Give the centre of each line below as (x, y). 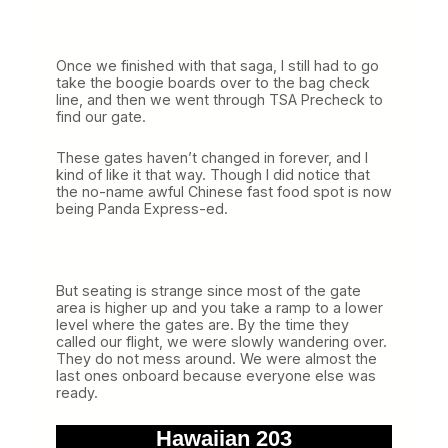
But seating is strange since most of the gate (208, 290)
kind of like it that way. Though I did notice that (213, 174)
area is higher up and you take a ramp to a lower (219, 307)
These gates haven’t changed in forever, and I (212, 157)
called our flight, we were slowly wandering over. (221, 341)
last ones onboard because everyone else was (216, 375)
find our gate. (101, 116)
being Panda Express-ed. (142, 208)
